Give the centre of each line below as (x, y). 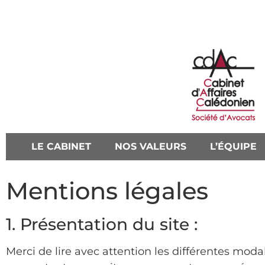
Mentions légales (107, 190)
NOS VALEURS (151, 146)
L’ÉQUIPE (234, 146)
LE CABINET (62, 146)
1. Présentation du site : (102, 224)
